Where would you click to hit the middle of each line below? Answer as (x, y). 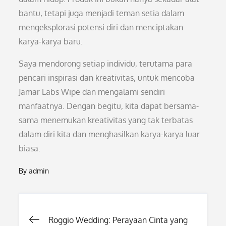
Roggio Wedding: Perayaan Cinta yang (118, 220)
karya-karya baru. (51, 41)
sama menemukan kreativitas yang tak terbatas (106, 120)
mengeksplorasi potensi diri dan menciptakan (101, 27)
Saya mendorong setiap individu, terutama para (106, 64)
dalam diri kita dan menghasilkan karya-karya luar (109, 134)
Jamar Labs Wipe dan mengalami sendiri (92, 92)
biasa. (30, 148)
